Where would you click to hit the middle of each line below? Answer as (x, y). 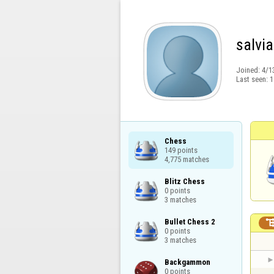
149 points (181, 150)
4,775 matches (187, 159)
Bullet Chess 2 (190, 221)
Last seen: (253, 79)
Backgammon (187, 262)
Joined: (249, 70)
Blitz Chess (184, 181)
